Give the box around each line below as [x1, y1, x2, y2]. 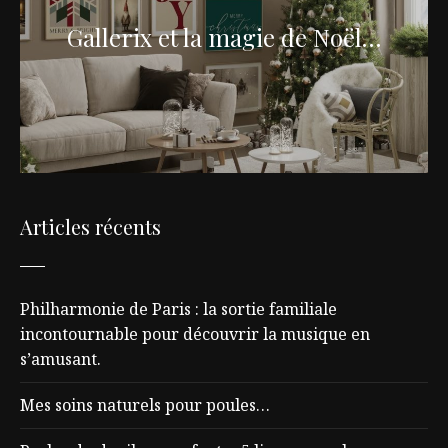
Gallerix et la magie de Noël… [67, 20, 381, 53]
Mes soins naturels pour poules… [20, 393, 270, 416]
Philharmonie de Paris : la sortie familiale [20, 297, 337, 320]
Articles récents [20, 212, 161, 240]
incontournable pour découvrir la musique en [20, 322, 370, 345]
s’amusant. [20, 347, 101, 370]
